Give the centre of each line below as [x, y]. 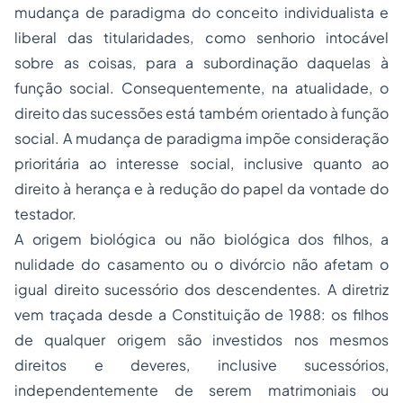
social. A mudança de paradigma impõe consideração [201, 139]
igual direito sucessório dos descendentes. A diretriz [201, 290]
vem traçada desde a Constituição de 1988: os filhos [201, 315]
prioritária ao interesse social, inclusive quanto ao [201, 164]
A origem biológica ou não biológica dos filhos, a [201, 239]
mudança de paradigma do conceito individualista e [201, 13]
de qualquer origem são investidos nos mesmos [201, 340]
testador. [45, 214]
